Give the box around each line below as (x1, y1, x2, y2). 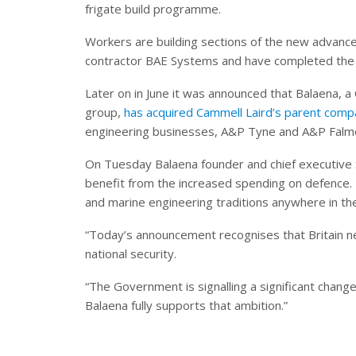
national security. (85, 246, 176, 262)
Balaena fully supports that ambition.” (85, 297, 288, 314)
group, (85, 104, 124, 121)
